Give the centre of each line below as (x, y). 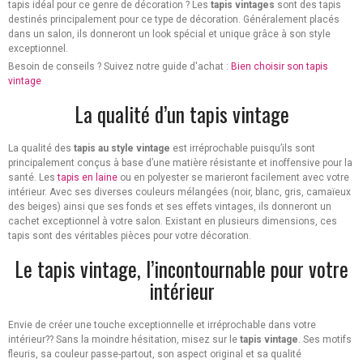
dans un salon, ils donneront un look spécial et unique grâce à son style (169, 34)
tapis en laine (88, 178)
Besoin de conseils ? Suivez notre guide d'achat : (120, 67)
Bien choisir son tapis (280, 67)
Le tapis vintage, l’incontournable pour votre (181, 269)
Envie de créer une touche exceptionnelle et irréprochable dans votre (162, 325)
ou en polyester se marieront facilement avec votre (233, 178)
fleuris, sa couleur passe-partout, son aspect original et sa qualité (155, 354)
